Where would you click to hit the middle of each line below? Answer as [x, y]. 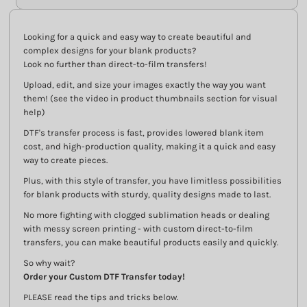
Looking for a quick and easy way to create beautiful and [137, 37]
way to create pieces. [66, 160]
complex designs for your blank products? [110, 50]
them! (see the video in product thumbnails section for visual [150, 98]
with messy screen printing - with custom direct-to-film [138, 229]
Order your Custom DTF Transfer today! [104, 277]
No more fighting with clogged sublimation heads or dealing [146, 215]
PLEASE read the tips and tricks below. [101, 297]
